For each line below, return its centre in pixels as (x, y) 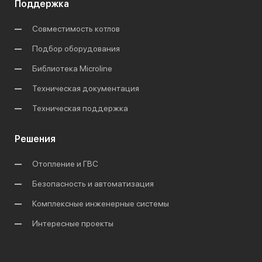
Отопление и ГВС (65, 163)
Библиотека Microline (72, 68)
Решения (35, 139)
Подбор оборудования (76, 48)
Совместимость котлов (76, 28)
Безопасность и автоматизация (93, 183)
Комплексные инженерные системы (101, 203)
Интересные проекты (73, 223)
